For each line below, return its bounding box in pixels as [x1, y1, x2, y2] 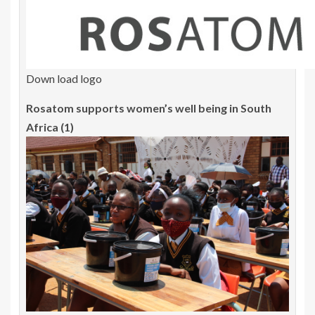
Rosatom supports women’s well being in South [26, 101, 271, 115]
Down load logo [26, 71, 102, 85]
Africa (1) [26, 120, 74, 134]
